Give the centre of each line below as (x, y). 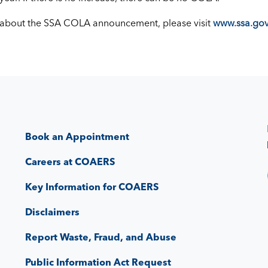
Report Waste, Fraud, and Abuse (101, 237)
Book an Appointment (77, 136)
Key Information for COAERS (92, 186)
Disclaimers (53, 211)
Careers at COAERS (70, 161)
